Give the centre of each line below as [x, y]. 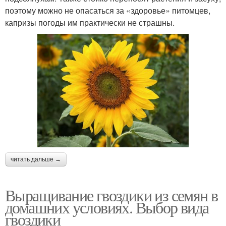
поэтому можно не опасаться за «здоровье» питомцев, [108, 11]
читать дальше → [36, 160]
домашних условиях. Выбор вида [107, 207]
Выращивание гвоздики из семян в [111, 195]
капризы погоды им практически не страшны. [90, 23]
